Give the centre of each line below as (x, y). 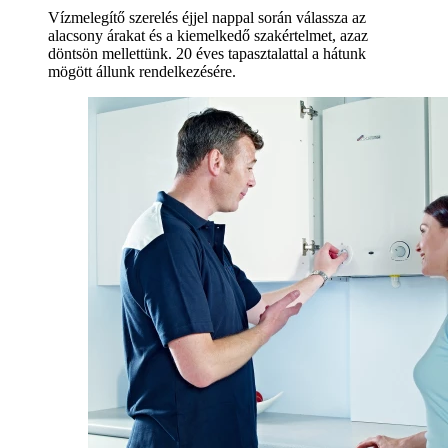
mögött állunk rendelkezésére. (142, 72)
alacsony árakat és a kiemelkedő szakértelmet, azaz (208, 36)
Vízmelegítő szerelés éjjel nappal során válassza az (207, 18)
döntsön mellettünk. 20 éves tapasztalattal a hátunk (207, 54)
